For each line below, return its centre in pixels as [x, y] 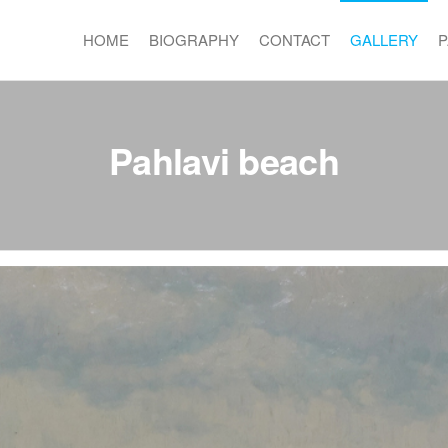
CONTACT [294, 39]
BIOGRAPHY [193, 39]
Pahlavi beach [224, 160]
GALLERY [383, 39]
